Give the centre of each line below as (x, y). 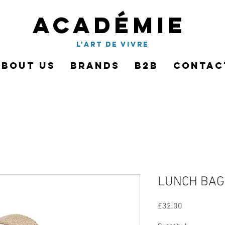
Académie (110, 25)
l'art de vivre (112, 45)
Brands (95, 66)
